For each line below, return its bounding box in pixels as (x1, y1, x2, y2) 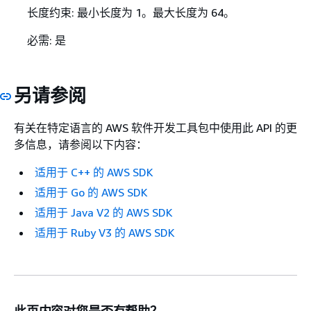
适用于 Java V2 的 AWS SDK (35, 205, 173, 220)
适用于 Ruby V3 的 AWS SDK (35, 226, 175, 240)
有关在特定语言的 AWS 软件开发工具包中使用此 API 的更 (14, 121, 297, 135)
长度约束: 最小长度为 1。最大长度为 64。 (26, 5, 235, 19)
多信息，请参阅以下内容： (14, 137, 147, 152)
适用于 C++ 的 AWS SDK (35, 165, 153, 180)
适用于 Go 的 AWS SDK (35, 185, 148, 200)
